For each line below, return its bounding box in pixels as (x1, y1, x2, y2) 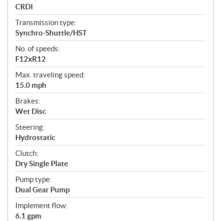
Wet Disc (15, 107, 46, 115)
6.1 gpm (15, 211, 41, 220)
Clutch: (15, 148, 38, 157)
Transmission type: (15, 18, 76, 27)
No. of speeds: (15, 44, 60, 53)
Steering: (15, 122, 45, 131)
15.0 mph (15, 80, 46, 89)
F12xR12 (15, 54, 46, 63)
